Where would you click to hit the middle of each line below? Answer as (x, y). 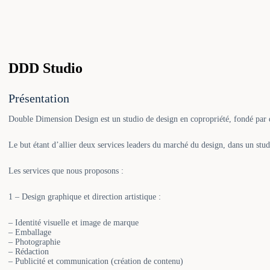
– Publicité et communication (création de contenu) (96, 261)
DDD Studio (46, 68)
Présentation (39, 98)
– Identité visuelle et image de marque (74, 222)
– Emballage (30, 232)
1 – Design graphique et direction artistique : (85, 196)
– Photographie (35, 242)
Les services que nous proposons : (66, 171)
